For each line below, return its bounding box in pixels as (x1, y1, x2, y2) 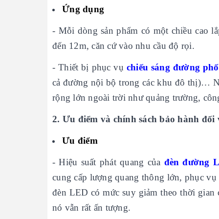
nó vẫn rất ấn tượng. (52, 202, 131, 213)
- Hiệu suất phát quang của (52, 157, 164, 167)
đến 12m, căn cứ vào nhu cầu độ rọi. (52, 41, 195, 51)
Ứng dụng (62, 4, 104, 14)
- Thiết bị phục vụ (52, 62, 127, 72)
